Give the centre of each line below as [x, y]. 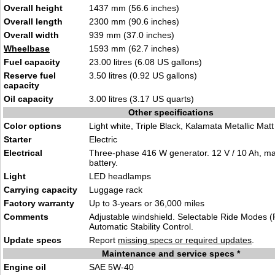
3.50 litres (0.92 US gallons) [143, 76]
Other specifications [171, 112]
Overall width [31, 35]
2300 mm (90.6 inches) [134, 21]
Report [103, 240]
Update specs [33, 240]
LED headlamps [120, 176]
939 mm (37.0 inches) [132, 35]
